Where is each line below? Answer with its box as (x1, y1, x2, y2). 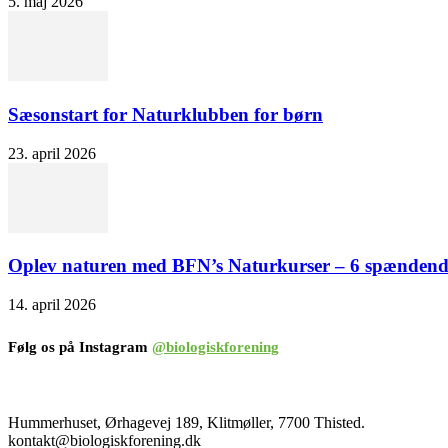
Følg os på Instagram (8, 339, 152, 356)
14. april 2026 (8, 296, 96, 314)
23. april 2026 (8, 144, 96, 162)
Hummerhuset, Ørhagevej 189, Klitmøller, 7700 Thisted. (8, 414, 365, 432)
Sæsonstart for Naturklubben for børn (8, 104, 323, 126)
